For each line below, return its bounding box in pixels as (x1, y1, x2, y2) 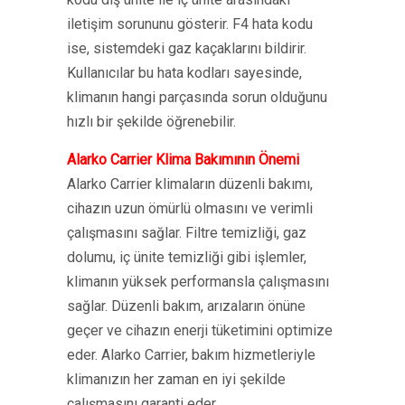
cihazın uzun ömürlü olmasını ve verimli (67, 200, 313, 217)
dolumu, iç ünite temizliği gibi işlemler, (67, 249, 306, 266)
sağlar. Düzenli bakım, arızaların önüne (67, 297, 306, 315)
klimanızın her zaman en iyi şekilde (67, 371, 286, 388)
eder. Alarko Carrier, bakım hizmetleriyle (67, 346, 316, 363)
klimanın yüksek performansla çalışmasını (67, 273, 329, 290)
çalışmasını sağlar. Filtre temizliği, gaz (67, 224, 306, 241)
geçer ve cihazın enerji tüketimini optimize (67, 322, 333, 339)
